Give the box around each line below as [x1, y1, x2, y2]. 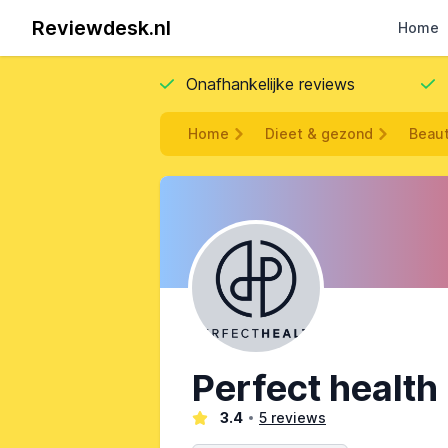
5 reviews [259, 409, 326, 426]
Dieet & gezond [265, 125, 373, 142]
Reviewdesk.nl [32, 16, 171, 40]
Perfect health [192, 366, 438, 410]
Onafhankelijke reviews [186, 74, 355, 94]
